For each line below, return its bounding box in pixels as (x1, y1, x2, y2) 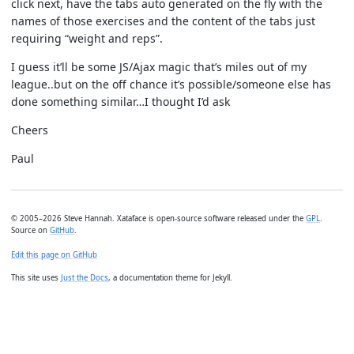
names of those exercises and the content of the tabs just (11, 13, 315, 28)
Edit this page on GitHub (11, 250, 97, 261)
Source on (11, 224, 50, 235)
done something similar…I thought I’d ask (11, 93, 230, 109)
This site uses (11, 273, 61, 284)
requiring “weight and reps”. (11, 30, 163, 46)
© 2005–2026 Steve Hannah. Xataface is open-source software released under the (11, 213, 306, 224)
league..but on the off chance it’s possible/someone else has (11, 76, 331, 92)
